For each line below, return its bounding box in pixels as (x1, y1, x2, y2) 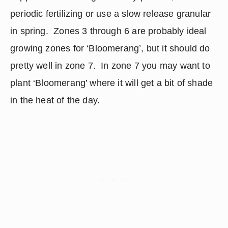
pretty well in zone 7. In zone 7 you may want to (10, 61, 210, 71)
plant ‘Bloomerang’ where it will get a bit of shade (10, 78, 213, 88)
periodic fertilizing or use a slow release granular (10, 9, 211, 19)
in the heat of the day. (10, 95, 100, 105)
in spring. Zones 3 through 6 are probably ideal (10, 26, 207, 36)
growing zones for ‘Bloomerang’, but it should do (10, 43, 210, 53)
